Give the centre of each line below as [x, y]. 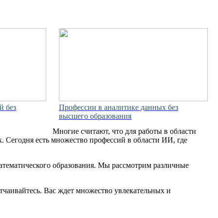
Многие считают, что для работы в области [124, 131]
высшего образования [95, 116]
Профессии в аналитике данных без [119, 107]
